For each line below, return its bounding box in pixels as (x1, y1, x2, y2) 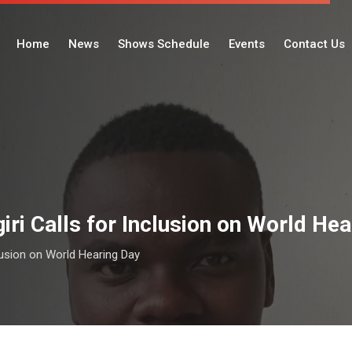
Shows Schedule (118, 36, 210, 51)
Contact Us (284, 36, 345, 51)
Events (229, 36, 265, 51)
